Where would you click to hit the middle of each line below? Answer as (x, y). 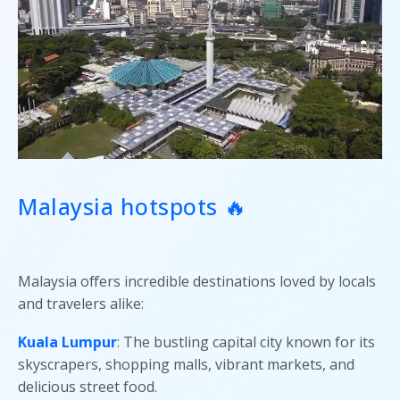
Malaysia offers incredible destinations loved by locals (197, 282)
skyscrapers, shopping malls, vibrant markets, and (186, 365)
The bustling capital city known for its (247, 342)
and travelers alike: (81, 304)
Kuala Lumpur (67, 342)
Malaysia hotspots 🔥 (133, 207)
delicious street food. (87, 387)
